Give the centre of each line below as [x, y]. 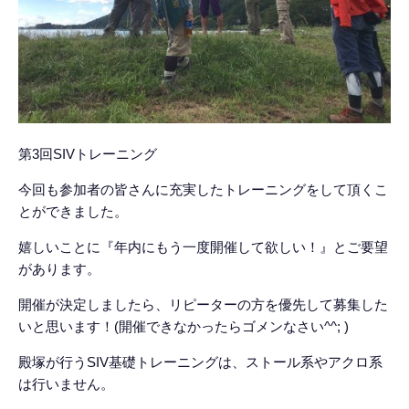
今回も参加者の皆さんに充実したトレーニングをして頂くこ [203, 189]
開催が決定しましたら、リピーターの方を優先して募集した [203, 304]
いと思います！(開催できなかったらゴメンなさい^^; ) [184, 326]
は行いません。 [66, 384]
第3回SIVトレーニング [88, 154]
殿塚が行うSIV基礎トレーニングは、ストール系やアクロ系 [200, 362]
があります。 [59, 269]
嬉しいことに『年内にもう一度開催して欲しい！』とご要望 [203, 247]
